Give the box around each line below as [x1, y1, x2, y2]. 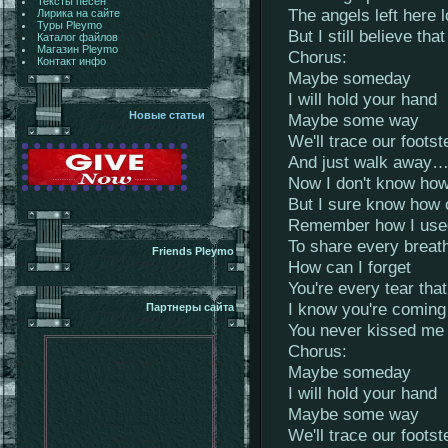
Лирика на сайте [36, 7, 120, 19]
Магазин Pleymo [36, 43, 118, 55]
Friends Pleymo [152, 245, 234, 257]
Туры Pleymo [36, 19, 102, 31]
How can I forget [288, 257, 411, 277]
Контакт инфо [36, 55, 106, 67]
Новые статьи [129, 109, 205, 121]
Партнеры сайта [146, 301, 234, 313]
